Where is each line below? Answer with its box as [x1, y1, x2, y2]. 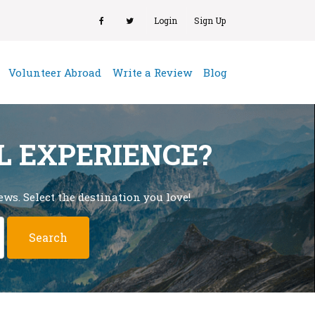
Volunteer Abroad [8, 65, 101, 79]
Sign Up [194, 15, 226, 26]
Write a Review [112, 65, 192, 79]
